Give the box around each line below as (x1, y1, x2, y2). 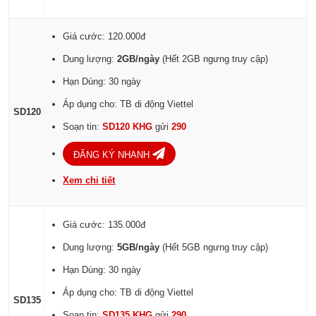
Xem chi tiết (63, 175, 116, 186)
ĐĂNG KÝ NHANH (73, 150, 153, 161)
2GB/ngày (117, 54, 160, 65)
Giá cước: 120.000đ (63, 31, 146, 42)
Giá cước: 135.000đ (63, 219, 146, 231)
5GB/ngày (117, 242, 160, 253)
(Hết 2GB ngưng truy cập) (159, 54, 269, 65)
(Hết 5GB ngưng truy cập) (159, 242, 269, 253)
